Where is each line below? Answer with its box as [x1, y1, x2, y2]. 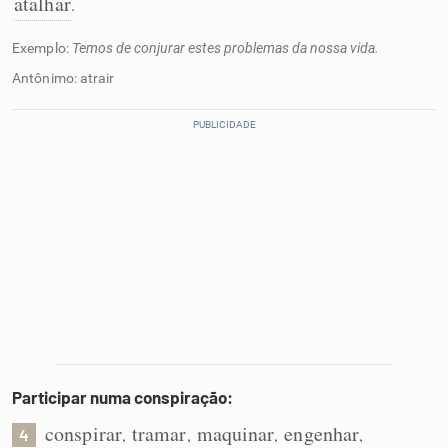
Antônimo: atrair [12, 70, 115, 86]
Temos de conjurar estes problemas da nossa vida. [71, 40, 379, 56]
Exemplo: [12, 40, 72, 56]
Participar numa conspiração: [12, 387, 233, 407]
